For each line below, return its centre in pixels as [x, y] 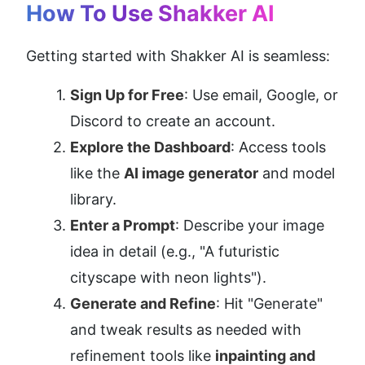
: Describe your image [250, 226]
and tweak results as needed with [186, 330]
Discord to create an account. [173, 121]
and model [297, 174]
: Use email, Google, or [261, 95]
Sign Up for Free [127, 95]
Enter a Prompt [123, 226]
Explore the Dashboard [150, 147]
